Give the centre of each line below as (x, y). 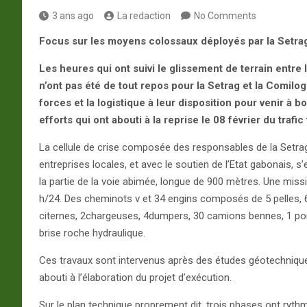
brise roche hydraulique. (92, 233)
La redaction (144, 15)
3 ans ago (73, 15)
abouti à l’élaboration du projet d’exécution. (135, 277)
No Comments (225, 15)
